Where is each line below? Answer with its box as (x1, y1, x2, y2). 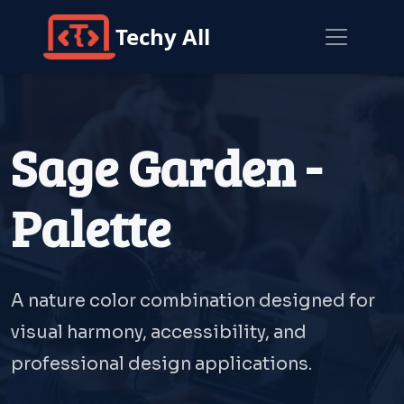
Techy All (115, 22, 210, 51)
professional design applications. (11, 353, 312, 375)
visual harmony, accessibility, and (11, 321, 307, 344)
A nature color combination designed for (11, 289, 375, 312)
